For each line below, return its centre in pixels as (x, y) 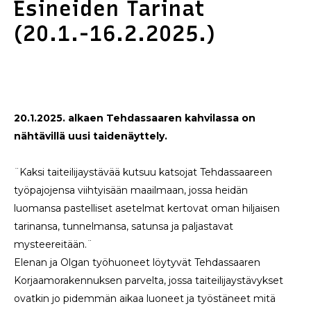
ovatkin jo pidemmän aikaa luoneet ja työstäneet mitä (145, 299)
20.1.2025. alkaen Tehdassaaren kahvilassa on (135, 118)
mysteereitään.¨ (53, 245)
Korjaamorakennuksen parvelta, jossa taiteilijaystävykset (149, 281)
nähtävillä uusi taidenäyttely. (91, 136)
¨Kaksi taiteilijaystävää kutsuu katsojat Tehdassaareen (143, 173)
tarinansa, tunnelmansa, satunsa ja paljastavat (124, 227)
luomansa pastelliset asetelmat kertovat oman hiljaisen (147, 209)
